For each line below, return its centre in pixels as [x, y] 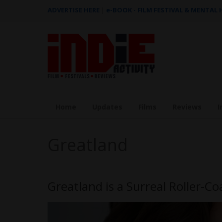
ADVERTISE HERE [74, 10]
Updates [107, 107]
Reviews [187, 107]
